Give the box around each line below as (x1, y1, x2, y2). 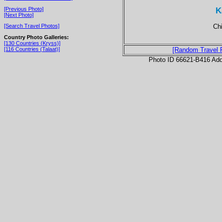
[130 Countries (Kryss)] (4, 40, 60, 46)
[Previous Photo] (4, 5, 44, 12)
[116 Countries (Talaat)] (4, 46, 60, 52)
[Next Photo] (4, 11, 34, 18)
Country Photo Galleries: (4, 34, 69, 40)
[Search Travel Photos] (4, 23, 59, 29)
